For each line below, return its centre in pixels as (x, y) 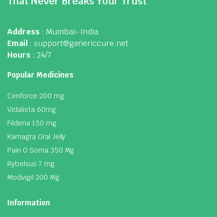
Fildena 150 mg (32, 123)
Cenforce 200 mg (36, 96)
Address (23, 31)
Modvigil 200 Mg (33, 177)
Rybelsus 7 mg (31, 163)
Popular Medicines (40, 75)
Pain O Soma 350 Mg (41, 150)
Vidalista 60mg (32, 109)
